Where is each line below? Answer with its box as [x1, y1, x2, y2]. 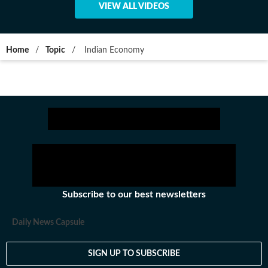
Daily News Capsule [12, 218, 84, 227]
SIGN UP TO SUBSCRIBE [88, 249, 180, 258]
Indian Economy [82, 46, 144, 55]
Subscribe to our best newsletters [62, 190, 206, 200]
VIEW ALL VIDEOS [99, 2, 169, 11]
